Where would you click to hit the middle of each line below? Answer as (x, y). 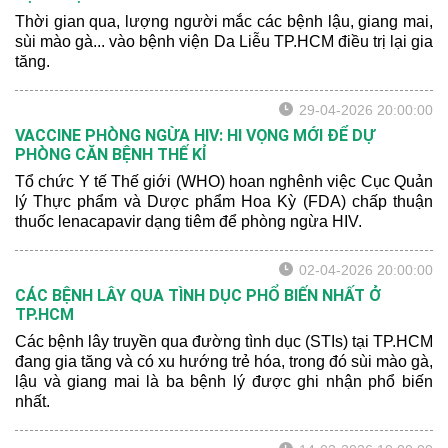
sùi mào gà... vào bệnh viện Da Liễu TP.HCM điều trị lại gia (224, 41)
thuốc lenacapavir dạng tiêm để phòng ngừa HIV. (188, 221)
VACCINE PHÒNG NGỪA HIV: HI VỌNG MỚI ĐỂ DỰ (195, 135)
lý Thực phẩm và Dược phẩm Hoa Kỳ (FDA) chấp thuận (224, 201)
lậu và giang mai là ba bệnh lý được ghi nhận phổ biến (224, 381)
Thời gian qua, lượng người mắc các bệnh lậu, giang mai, (224, 21)
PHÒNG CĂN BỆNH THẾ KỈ (111, 154)
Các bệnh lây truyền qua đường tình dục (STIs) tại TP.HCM (224, 341)
